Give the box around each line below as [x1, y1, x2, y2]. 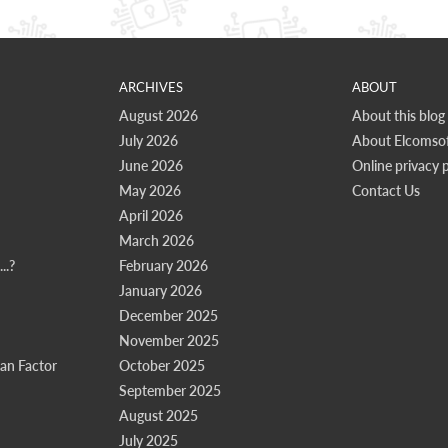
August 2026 [119, 107, 198, 124]
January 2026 [119, 282, 202, 299]
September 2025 [119, 382, 221, 399]
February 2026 [119, 257, 208, 274]
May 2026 [119, 182, 181, 199]
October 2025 [119, 357, 205, 374]
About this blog [351, 107, 445, 124]
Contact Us [351, 182, 420, 199]
